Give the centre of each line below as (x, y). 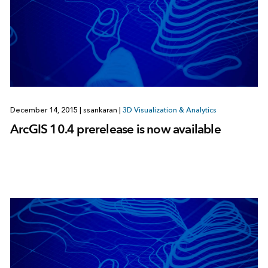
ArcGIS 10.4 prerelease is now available (115, 129)
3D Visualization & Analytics (169, 110)
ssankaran (100, 110)
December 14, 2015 (45, 110)
